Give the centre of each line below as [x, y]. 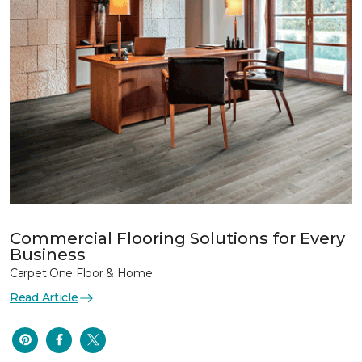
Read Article [44, 297]
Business [48, 255]
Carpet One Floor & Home [81, 273]
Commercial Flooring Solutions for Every [177, 238]
